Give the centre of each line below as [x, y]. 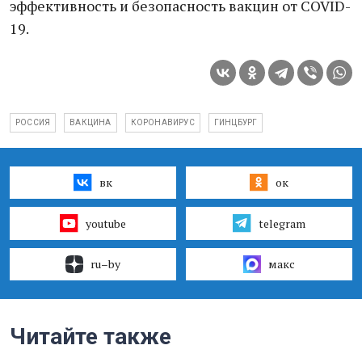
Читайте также [90, 336]
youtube [105, 223]
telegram [282, 223]
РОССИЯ [33, 122]
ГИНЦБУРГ [236, 122]
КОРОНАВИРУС [162, 122]
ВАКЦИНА [90, 122]
